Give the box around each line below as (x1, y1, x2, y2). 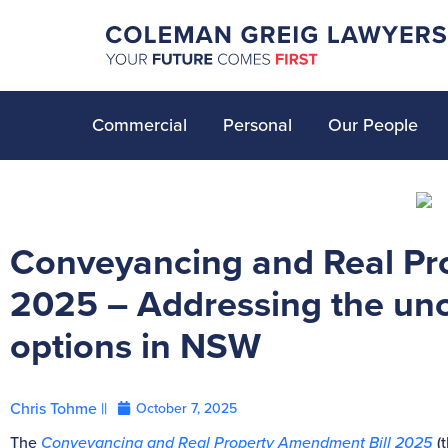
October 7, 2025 (136, 397, 237, 418)
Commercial (92, 112, 187, 137)
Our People (328, 112, 418, 137)
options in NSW (10, 318, 261, 371)
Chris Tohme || (10, 396, 107, 419)
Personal (223, 112, 292, 137)
